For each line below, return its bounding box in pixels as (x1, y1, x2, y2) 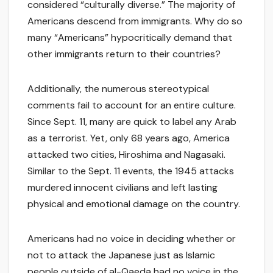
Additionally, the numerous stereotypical (27, 82, 209, 96)
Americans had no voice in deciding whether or (27, 232, 236, 246)
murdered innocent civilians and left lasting (27, 181, 218, 194)
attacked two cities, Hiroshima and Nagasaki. (27, 148, 225, 161)
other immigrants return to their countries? (27, 48, 221, 61)
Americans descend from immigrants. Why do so (27, 15, 243, 28)
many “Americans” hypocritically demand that (27, 31, 232, 44)
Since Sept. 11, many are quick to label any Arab (27, 115, 236, 129)
